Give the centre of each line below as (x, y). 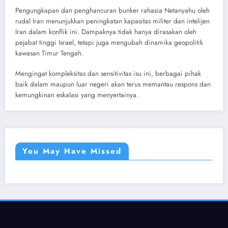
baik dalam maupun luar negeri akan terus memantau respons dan (113, 84)
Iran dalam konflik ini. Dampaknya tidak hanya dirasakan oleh (106, 32)
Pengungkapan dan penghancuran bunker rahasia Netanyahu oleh (112, 10)
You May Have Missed (72, 151)
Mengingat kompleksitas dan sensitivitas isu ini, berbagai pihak (108, 73)
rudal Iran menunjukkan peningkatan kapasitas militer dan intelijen (112, 21)
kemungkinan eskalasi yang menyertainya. (77, 95)
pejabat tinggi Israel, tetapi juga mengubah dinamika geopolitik (109, 42)
